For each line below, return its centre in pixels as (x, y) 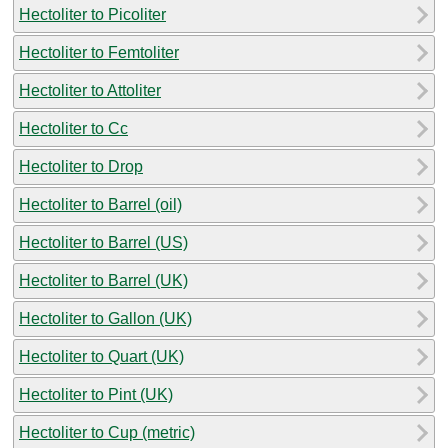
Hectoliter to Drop (81, 166)
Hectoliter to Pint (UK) (96, 394)
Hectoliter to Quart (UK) (101, 356)
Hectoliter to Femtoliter (99, 52)
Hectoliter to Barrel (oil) (100, 204)
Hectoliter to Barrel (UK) (103, 280)
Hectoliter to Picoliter (92, 14)
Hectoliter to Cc (73, 128)
